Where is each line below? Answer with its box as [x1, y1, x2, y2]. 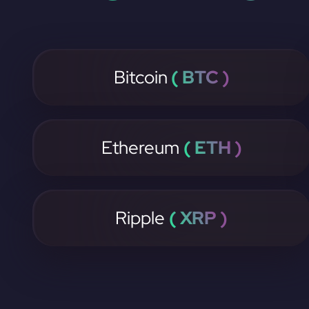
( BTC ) [167, 66, 230, 89]
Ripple [115, 206, 170, 230]
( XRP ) [169, 206, 228, 230]
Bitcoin [113, 66, 168, 89]
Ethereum [101, 136, 183, 159]
